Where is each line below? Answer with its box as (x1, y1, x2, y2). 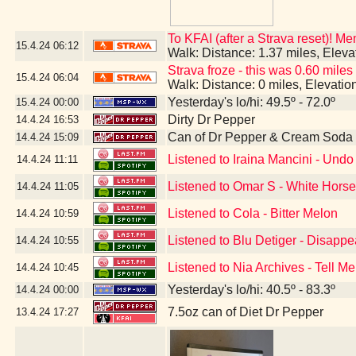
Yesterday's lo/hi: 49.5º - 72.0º (168, 95, 335, 109)
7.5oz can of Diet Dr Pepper (168, 305, 323, 319)
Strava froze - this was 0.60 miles (168, 64, 353, 77)
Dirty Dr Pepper (168, 113, 255, 126)
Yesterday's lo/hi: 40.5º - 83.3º (168, 283, 335, 296)
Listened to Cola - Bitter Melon (168, 207, 338, 220)
